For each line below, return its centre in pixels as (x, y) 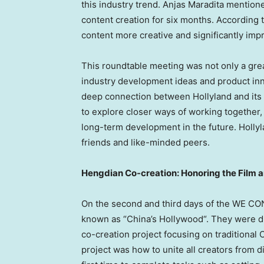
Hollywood (181, 219)
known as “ (104, 219)
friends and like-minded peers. (146, 143)
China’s (142, 219)
